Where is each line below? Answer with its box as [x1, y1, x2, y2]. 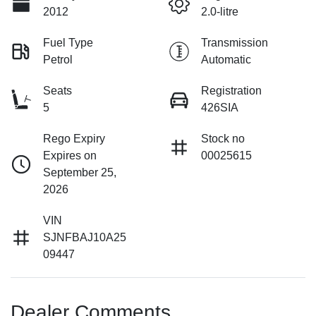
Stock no [201, 132, 245, 145]
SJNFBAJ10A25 [43, 231, 126, 243]
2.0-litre [201, 5, 238, 18]
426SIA [201, 101, 238, 114]
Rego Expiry [43, 132, 105, 145]
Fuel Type [43, 36, 93, 49]
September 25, [43, 166, 116, 178]
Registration [201, 84, 262, 97]
